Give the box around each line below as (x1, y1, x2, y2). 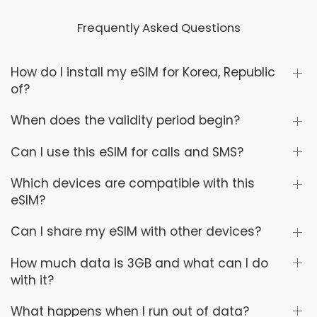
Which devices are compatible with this (11, 175, 255, 192)
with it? (11, 271, 54, 289)
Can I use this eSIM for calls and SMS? (11, 143, 243, 161)
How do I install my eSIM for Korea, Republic (11, 64, 275, 81)
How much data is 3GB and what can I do (11, 254, 268, 272)
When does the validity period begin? (11, 112, 240, 129)
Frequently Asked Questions (76, 19, 241, 37)
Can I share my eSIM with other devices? (11, 223, 261, 241)
